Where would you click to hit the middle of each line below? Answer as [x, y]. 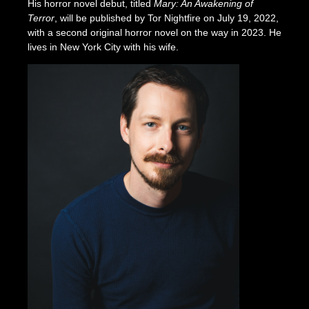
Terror [41, 18]
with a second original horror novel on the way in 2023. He [154, 32]
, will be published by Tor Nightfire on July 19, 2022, [166, 18]
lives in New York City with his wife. [103, 47]
